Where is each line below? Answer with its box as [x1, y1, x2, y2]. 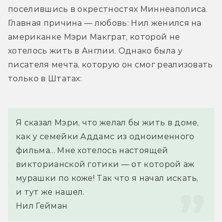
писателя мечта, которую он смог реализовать [8, 59, 213, 69]
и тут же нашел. [16, 187, 85, 197]
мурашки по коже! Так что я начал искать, [16, 173, 199, 183]
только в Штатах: [8, 73, 82, 83]
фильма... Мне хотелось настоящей [16, 145, 168, 155]
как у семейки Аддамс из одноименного [16, 131, 195, 141]
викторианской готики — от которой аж [16, 159, 195, 169]
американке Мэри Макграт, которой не [8, 32, 180, 42]
